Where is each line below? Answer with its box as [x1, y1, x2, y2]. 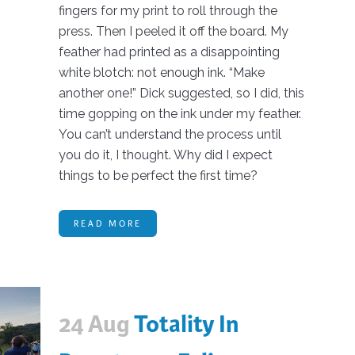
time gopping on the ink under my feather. [58, 105, 301, 121]
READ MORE [73, 217, 142, 229]
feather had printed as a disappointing [58, 44, 280, 59]
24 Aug [58, 308, 130, 339]
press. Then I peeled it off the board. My [58, 23, 288, 39]
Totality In [133, 308, 239, 339]
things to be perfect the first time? [58, 167, 258, 183]
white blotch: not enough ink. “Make [58, 64, 265, 80]
